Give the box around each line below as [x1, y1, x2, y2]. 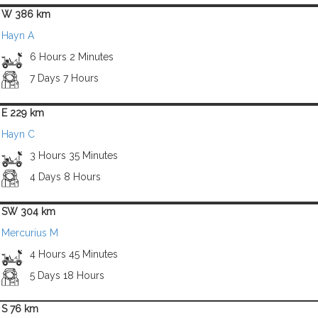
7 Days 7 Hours [29, 72, 99, 84]
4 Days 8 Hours [29, 171, 101, 182]
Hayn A [1, 30, 34, 41]
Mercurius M [1, 227, 58, 238]
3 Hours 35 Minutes [29, 150, 118, 161]
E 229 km [1, 107, 44, 119]
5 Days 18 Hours [29, 270, 104, 281]
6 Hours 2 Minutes [29, 51, 114, 62]
